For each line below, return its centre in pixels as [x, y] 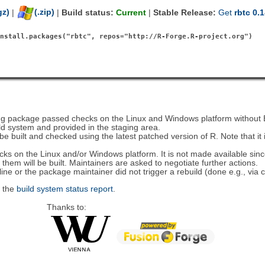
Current [131, 12]
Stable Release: [186, 12]
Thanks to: [66, 208]
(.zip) [45, 12]
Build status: [89, 12]
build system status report [64, 189]
